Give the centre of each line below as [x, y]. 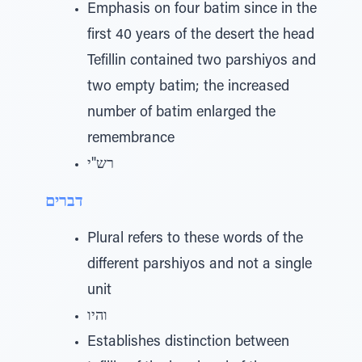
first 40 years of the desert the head [201, 36]
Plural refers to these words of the [195, 239]
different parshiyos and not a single [200, 265]
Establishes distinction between [188, 343]
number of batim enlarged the [181, 113]
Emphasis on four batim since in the [202, 10]
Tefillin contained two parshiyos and [202, 61]
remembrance [131, 139]
